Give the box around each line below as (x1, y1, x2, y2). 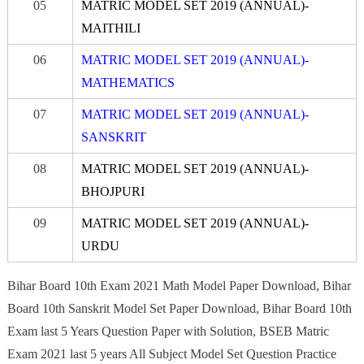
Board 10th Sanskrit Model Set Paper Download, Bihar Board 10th (6, 301, 352, 315)
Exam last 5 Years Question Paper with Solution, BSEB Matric (6, 323, 329, 338)
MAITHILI (80, 20, 141, 35)
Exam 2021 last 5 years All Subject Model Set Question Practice (6, 346, 336, 361)
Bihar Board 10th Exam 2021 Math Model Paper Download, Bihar (6, 278, 351, 292)
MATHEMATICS (80, 75, 175, 89)
